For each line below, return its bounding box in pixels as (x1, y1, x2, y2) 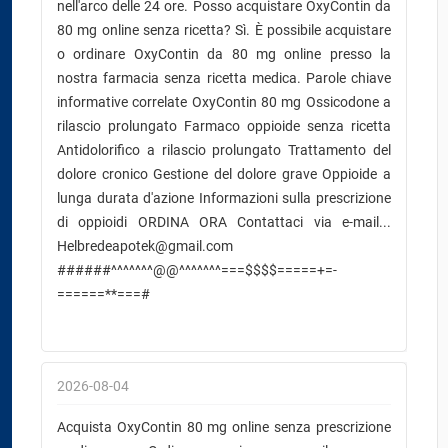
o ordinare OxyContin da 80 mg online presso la (57, 46, 391, 62)
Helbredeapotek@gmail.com (57, 238, 233, 254)
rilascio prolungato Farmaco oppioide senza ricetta (57, 118, 391, 134)
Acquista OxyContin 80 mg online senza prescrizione (57, 419, 391, 435)
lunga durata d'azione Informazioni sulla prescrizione (57, 190, 391, 206)
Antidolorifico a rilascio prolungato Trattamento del (57, 142, 391, 158)
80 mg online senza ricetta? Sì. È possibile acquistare (57, 22, 391, 38)
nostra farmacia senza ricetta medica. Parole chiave (57, 70, 391, 86)
